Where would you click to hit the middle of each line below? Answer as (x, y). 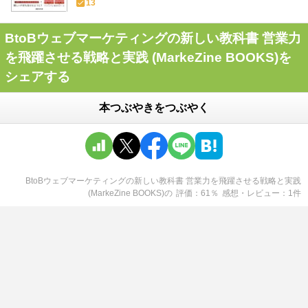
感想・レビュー (251, 194)
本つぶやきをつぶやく (154, 108)
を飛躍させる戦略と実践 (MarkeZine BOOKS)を (148, 58)
